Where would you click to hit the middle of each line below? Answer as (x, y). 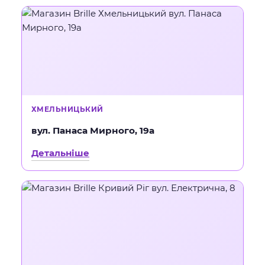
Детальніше (60, 153)
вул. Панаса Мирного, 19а (93, 130)
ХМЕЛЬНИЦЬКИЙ (67, 109)
